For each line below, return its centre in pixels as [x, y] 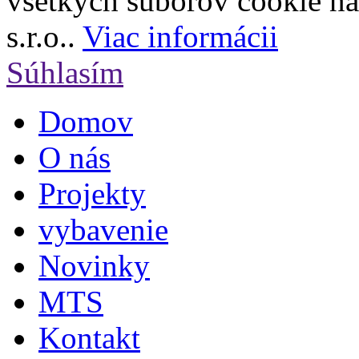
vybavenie [103, 229]
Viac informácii [180, 36]
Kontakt [89, 337]
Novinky [94, 265]
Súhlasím [65, 72]
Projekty [92, 193]
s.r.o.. [44, 36]
